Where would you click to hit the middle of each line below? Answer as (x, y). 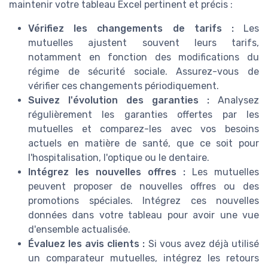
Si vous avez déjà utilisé (202, 243)
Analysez (234, 100)
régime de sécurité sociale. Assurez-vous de (144, 71)
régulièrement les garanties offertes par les (144, 114)
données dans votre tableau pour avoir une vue (144, 215)
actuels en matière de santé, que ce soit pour (144, 143)
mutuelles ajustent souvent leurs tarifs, (144, 42)
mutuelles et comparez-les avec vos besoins (144, 129)
